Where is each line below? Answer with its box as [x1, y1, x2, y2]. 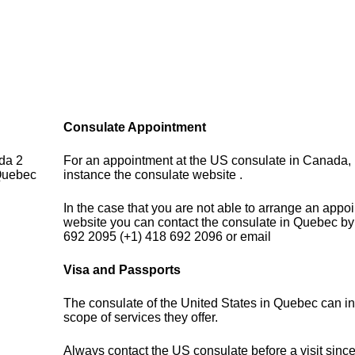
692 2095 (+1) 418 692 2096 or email [63, 230, 272, 244]
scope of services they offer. [63, 311, 219, 325]
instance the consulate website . [63, 168, 243, 182]
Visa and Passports [63, 263, 181, 277]
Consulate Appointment [63, 120, 207, 135]
